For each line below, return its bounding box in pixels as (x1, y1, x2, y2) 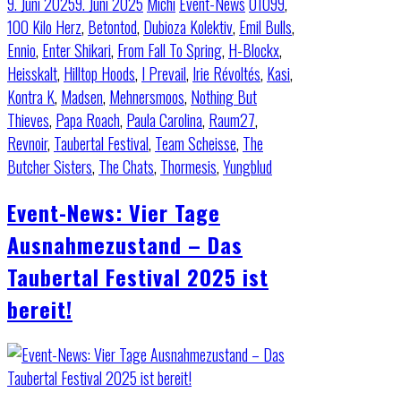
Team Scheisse (155, 131, 236, 155)
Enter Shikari (42, 38, 111, 62)
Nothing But (191, 84, 257, 108)
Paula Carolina (126, 107, 202, 132)
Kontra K (7, 84, 55, 108)
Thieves (7, 107, 49, 132)
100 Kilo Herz (7, 14, 81, 38)
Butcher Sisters (7, 154, 92, 178)
